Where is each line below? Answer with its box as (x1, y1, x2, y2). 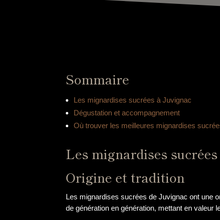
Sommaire (66, 69, 130, 88)
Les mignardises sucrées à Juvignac (73, 95, 192, 104)
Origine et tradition (66, 167, 185, 187)
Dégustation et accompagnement (73, 108, 180, 117)
